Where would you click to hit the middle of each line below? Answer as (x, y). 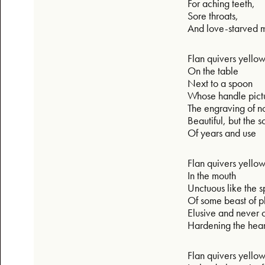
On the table (214, 70)
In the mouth (213, 175)
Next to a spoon (221, 83)
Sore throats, (214, 15)
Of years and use (223, 132)
